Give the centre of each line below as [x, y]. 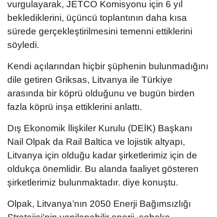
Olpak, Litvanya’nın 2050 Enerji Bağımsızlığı [99, 203]
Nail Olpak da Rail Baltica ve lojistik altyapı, [96, 141]
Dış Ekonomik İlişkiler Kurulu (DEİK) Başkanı [100, 128]
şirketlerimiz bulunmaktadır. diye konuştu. [93, 182]
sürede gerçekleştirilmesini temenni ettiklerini [100, 31]
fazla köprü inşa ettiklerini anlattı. [75, 107]
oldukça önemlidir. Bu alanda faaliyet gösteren [103, 169]
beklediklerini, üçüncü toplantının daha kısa [97, 17]
